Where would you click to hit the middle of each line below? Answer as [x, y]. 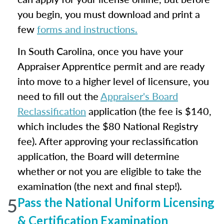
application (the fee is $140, [149, 111]
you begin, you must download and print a [109, 14]
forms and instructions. [87, 29]
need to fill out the [59, 96]
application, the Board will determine [98, 156]
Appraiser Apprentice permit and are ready [111, 66]
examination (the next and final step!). [100, 186]
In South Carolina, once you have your [100, 51]
